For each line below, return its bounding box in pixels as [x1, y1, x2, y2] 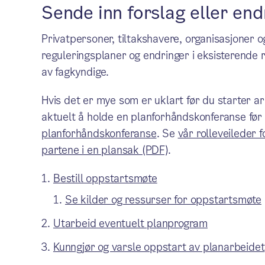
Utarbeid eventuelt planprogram [53, 216, 208, 231]
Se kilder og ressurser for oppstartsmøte [64, 192, 261, 207]
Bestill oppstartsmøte [53, 171, 157, 186]
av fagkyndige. [41, 64, 109, 79]
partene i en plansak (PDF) [41, 143, 168, 157]
